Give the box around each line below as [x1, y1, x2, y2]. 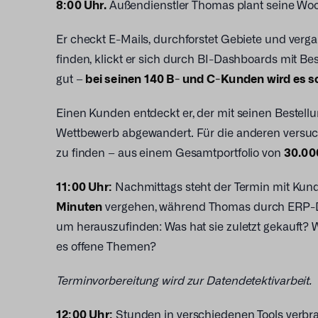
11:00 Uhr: [56, 178, 112, 193]
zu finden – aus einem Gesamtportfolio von [56, 144, 284, 159]
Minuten [56, 198, 103, 213]
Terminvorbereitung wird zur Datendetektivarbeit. [56, 272, 312, 287]
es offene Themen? [56, 238, 157, 253]
